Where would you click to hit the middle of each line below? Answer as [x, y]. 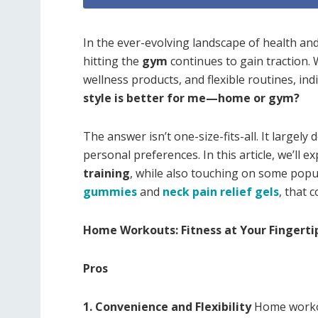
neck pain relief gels [221, 192]
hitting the [113, 61]
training [106, 174]
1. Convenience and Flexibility [167, 307]
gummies [110, 192]
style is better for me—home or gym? [191, 98]
